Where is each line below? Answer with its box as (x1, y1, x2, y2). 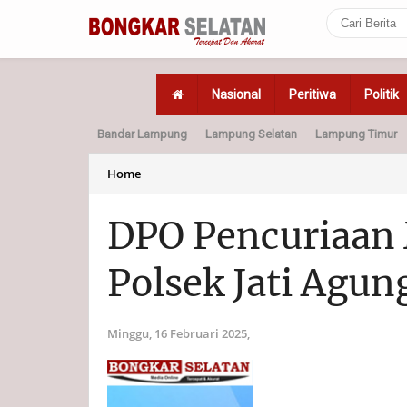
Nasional (212, 87, 261, 102)
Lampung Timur (315, 127, 397, 141)
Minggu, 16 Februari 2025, (107, 325, 250, 342)
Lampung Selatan (205, 127, 297, 141)
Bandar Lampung (97, 127, 187, 141)
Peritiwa (289, 87, 336, 102)
